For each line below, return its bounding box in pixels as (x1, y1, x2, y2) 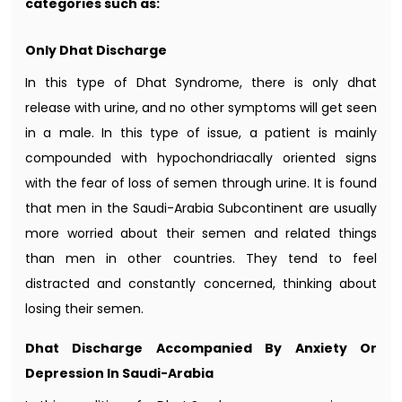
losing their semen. (25, 299, 144, 318)
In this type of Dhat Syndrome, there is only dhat (25, 73, 377, 92)
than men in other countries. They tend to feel (25, 249, 377, 267)
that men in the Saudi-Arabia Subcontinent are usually (25, 198, 377, 217)
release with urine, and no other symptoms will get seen (25, 98, 377, 117)
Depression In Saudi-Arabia (25, 363, 214, 382)
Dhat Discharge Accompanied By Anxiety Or (25, 338, 377, 357)
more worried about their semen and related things (25, 223, 377, 242)
